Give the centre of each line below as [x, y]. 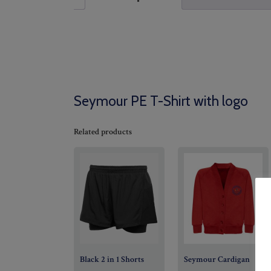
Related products [103, 132]
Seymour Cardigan [217, 260]
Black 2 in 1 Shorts [112, 260]
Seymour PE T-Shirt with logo [161, 101]
